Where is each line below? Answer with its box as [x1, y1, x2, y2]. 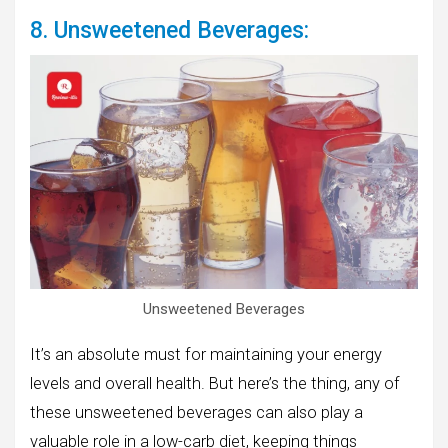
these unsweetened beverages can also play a [30, 403, 363, 423]
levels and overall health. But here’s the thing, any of [30, 374, 400, 394]
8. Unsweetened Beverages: [30, 16, 309, 44]
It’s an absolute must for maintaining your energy [30, 345, 382, 365]
